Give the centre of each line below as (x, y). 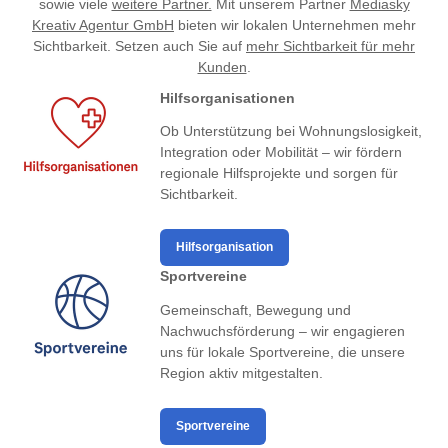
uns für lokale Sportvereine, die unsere (282, 352)
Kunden (222, 66)
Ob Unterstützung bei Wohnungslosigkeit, (291, 131)
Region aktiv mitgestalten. (241, 373)
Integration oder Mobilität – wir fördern (281, 152)
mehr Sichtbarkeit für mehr (330, 45)
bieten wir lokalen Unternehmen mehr (295, 24)
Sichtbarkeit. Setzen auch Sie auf (139, 45)
